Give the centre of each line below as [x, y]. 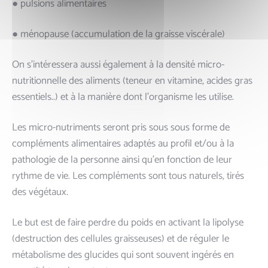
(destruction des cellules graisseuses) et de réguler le [121, 238]
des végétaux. [40, 192]
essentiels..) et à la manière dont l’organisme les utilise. [123, 97]
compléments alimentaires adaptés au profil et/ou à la [123, 143]
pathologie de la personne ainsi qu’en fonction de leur [122, 159]
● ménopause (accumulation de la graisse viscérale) [118, 34]
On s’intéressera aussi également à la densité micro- [118, 64]
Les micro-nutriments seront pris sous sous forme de [121, 127]
